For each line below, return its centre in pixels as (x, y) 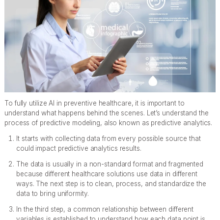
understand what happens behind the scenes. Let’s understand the (107, 113)
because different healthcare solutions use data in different (107, 174)
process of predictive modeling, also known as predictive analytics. (109, 123)
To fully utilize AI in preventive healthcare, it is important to (95, 103)
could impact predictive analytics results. (79, 148)
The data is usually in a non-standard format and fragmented (110, 164)
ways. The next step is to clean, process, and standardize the (111, 183)
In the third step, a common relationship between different (105, 209)
